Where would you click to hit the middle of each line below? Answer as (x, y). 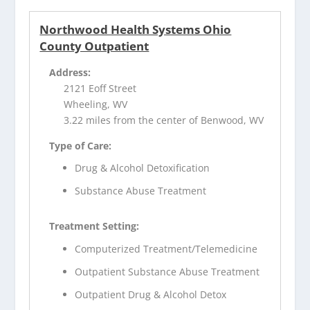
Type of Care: (81, 145)
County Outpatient (94, 46)
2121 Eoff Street (100, 88)
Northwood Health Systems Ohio (136, 29)
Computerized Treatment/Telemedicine (166, 248)
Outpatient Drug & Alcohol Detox (151, 294)
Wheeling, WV (96, 104)
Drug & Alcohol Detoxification (143, 168)
